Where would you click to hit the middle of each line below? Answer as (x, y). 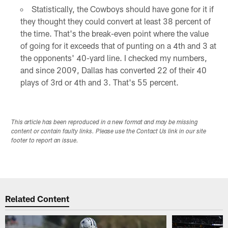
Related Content (37, 198)
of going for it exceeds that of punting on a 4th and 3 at (118, 46)
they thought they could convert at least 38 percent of (115, 21)
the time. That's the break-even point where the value (114, 34)
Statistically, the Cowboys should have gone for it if (122, 9)
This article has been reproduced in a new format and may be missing (105, 123)
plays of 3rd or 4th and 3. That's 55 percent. (99, 82)
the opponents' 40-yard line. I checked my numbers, (113, 58)
